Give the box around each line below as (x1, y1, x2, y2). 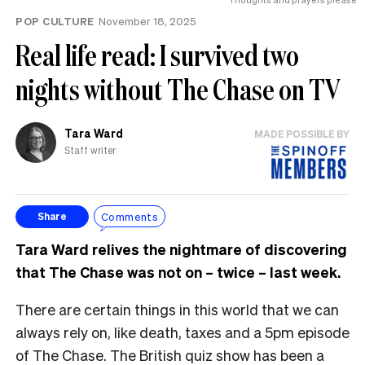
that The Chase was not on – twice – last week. (15, 262, 344, 281)
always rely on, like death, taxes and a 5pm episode (15, 322, 350, 341)
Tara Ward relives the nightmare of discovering (15, 239, 347, 258)
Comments (101, 209, 159, 224)
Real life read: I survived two (15, 35, 299, 74)
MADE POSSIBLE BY (254, 127, 350, 140)
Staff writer (64, 144, 116, 157)
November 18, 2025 (98, 13, 196, 28)
